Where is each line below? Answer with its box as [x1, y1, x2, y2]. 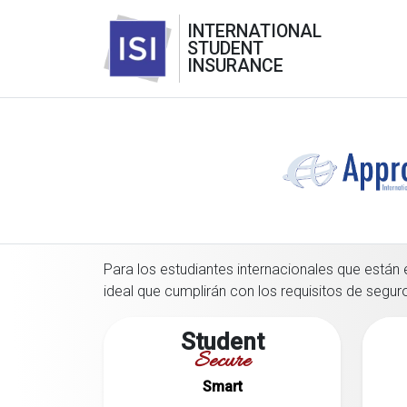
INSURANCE [187, 55, 283, 76]
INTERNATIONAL [187, 21, 322, 42]
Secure [194, 348, 251, 377]
